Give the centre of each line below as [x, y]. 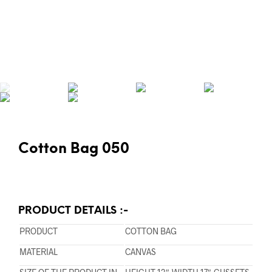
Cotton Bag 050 [74, 150]
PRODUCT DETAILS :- [73, 211]
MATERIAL [39, 252]
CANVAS [141, 252]
